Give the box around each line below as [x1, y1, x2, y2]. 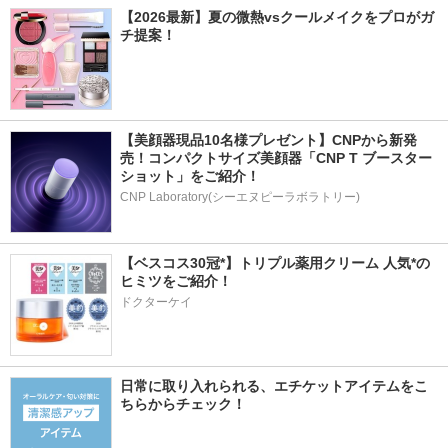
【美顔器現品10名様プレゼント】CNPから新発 [120, 132, 417, 148]
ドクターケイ [120, 295, 192, 309]
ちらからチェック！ [120, 396, 246, 412]
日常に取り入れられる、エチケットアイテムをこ [120, 378, 428, 394]
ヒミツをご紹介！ [120, 273, 232, 289]
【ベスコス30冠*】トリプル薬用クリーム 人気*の [120, 255, 430, 271]
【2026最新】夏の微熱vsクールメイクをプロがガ [120, 9, 434, 25]
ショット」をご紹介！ [120, 168, 260, 184]
